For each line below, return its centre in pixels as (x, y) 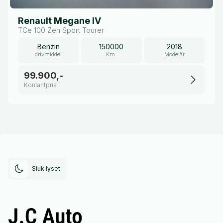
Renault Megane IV (59, 20)
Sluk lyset (46, 168)
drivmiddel (49, 54)
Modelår (175, 54)
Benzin (48, 46)
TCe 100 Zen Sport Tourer (61, 30)
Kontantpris (40, 85)
